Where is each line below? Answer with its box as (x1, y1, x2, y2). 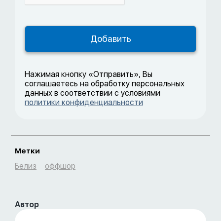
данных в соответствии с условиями (25, 88, 160, 98)
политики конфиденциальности (25, 97, 143, 107)
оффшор (45, 161, 75, 171)
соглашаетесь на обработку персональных (25, 78, 184, 88)
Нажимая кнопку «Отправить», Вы (25, 69, 152, 79)
